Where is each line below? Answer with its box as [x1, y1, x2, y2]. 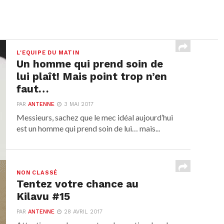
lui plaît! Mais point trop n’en [16, 70, 167, 82]
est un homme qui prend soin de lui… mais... [16, 123, 160, 133]
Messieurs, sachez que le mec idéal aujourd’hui [16, 112, 173, 122]
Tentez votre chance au [16, 178, 139, 190]
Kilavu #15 [16, 190, 70, 202]
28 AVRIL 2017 [64, 208, 103, 215]
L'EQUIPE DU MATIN [16, 49, 79, 56]
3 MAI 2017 [64, 101, 94, 107]
